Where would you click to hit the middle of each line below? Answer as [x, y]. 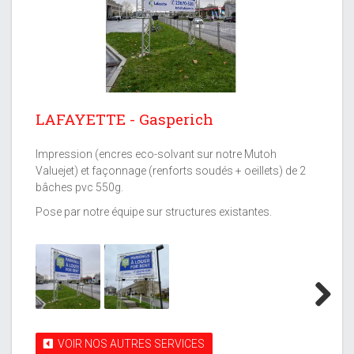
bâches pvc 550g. [79, 188]
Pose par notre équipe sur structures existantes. [154, 212]
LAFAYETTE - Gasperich [124, 119]
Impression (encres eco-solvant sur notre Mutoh [156, 154]
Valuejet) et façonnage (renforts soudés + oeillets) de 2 [171, 171]
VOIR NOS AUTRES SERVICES [129, 344]
